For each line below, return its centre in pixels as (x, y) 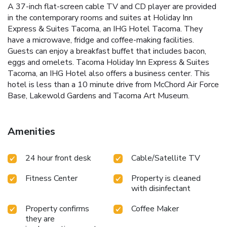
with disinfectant (161, 188)
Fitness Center (51, 178)
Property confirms (57, 209)
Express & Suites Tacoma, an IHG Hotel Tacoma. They (105, 29)
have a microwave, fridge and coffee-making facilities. (101, 40)
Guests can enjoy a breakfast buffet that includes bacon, (107, 51)
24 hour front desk (58, 158)
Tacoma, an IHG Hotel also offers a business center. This (109, 73)
